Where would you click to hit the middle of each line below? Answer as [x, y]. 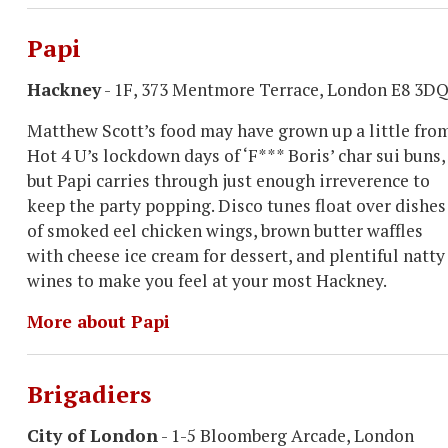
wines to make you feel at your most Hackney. [208, 280]
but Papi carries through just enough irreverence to [228, 180]
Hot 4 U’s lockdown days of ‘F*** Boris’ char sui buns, [236, 155]
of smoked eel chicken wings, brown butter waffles [225, 230]
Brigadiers [89, 394]
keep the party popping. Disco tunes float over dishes [236, 205]
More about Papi [98, 321]
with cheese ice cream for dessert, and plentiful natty [236, 255]
